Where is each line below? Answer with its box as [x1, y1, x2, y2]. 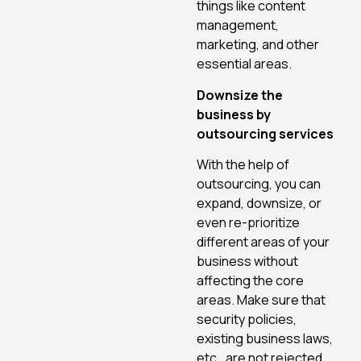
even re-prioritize [197, 214, 300, 232]
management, [197, 16, 279, 35]
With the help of [197, 156, 289, 174]
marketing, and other [197, 35, 319, 54]
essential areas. [197, 55, 292, 73]
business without [197, 252, 298, 271]
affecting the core [197, 272, 304, 290]
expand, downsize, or [197, 194, 322, 213]
